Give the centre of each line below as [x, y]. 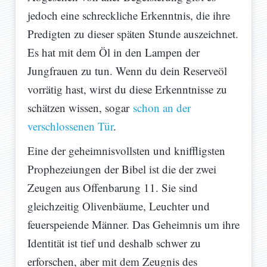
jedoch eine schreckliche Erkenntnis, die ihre [129, 15]
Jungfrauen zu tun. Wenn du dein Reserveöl [127, 71]
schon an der [162, 108]
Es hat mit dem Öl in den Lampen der [114, 52]
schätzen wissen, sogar [80, 108]
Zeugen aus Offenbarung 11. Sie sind [113, 188]
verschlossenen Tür [70, 126]
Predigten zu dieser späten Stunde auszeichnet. [133, 34]
